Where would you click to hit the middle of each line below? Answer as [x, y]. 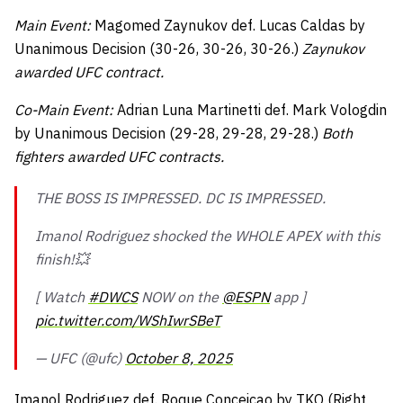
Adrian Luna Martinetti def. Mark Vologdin [252, 110]
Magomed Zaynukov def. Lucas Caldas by [230, 25]
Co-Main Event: [66, 110]
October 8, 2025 [179, 358]
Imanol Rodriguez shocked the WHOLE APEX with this [208, 236]
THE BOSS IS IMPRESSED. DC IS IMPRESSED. [180, 198]
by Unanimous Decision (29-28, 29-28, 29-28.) [168, 133]
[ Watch [62, 297]
